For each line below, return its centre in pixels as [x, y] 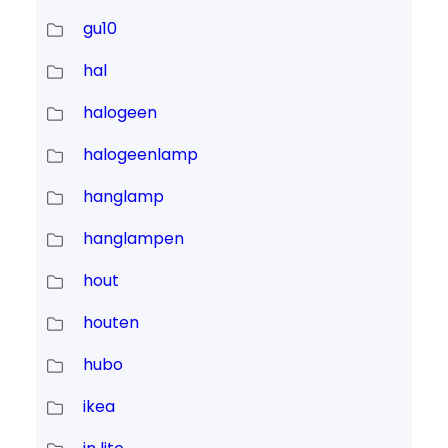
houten [110, 323]
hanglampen [133, 239]
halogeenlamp [140, 155]
